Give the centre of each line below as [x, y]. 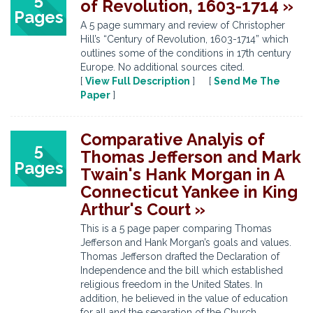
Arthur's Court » [143, 209]
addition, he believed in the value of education [184, 298]
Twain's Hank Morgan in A [182, 174]
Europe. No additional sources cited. [162, 67]
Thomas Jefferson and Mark [191, 157]
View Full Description [138, 81]
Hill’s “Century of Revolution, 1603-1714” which [184, 39]
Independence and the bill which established [182, 270]
